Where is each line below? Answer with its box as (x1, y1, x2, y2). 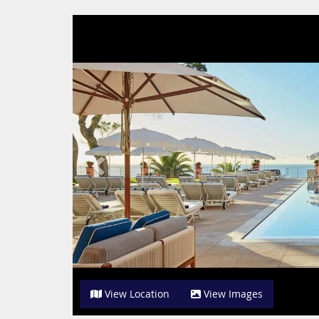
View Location (102, 287, 169, 300)
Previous (98, 14, 156, 33)
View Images (201, 287, 263, 300)
